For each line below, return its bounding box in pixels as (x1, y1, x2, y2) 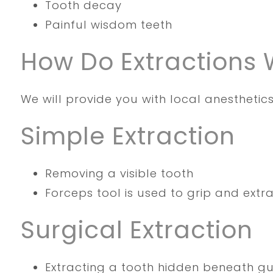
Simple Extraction (20, 119, 235, 153)
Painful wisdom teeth (44, 17, 172, 32)
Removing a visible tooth (44, 166, 194, 181)
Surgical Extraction (20, 213, 266, 247)
